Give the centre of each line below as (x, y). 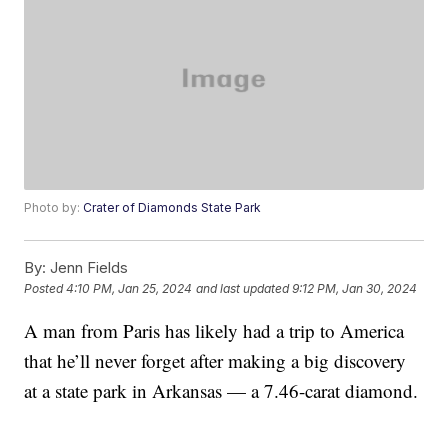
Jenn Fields (87, 268)
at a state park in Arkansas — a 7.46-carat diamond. (221, 391)
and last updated (243, 289)
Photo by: (54, 208)
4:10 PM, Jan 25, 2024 (129, 289)
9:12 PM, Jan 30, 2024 (355, 289)
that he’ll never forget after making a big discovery (215, 361)
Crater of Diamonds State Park (172, 208)
